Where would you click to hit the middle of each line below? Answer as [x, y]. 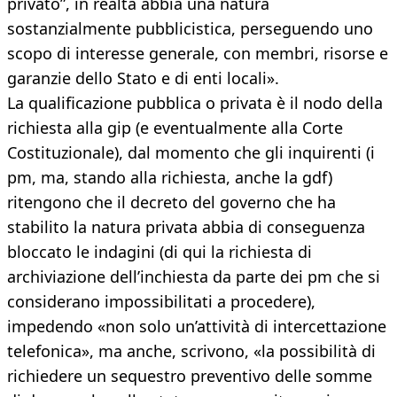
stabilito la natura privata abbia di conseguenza [186, 227]
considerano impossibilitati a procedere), [161, 302]
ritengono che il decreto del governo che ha [171, 202]
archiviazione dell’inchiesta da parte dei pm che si [194, 277]
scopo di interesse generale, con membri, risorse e [198, 54]
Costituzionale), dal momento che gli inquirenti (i [191, 153]
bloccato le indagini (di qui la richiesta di [160, 252]
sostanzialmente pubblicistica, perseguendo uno [190, 29]
